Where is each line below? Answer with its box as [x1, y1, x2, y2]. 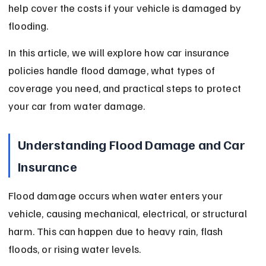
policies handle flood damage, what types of [8, 64, 218, 77]
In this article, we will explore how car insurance [8, 46, 232, 59]
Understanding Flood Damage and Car [18, 136, 248, 153]
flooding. [8, 19, 49, 33]
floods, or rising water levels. [8, 242, 141, 256]
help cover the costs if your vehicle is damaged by [8, 1, 244, 15]
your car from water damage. [8, 99, 145, 113]
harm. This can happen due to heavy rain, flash [8, 224, 226, 238]
